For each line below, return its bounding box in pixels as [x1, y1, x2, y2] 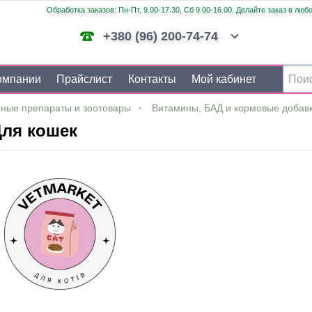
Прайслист [56, 73, 113, 85]
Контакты [127, 73, 176, 85]
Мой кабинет [191, 73, 256, 85]
